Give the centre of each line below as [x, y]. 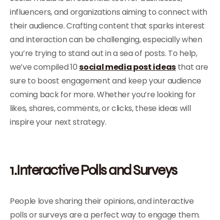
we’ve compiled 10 [45, 67]
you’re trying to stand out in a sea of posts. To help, [104, 53]
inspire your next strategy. [58, 122]
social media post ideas [127, 67]
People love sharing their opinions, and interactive [102, 201]
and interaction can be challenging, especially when [106, 40]
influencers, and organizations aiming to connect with [109, 12]
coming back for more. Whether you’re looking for [103, 95]
